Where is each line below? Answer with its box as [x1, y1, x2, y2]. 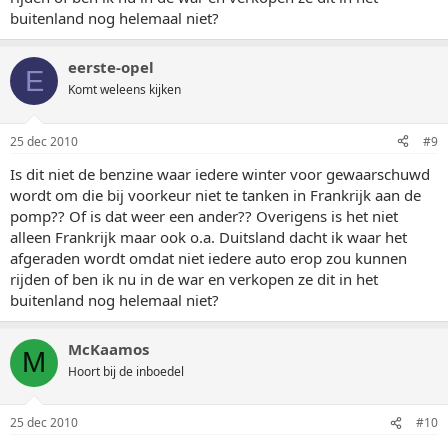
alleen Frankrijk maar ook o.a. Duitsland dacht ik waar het [10, 226, 407, 247]
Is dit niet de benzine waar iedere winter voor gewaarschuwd [10, 163, 430, 184]
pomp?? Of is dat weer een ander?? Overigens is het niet [10, 205, 398, 226]
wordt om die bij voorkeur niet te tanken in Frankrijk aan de [10, 184, 421, 205]
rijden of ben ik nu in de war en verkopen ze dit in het [10, 268, 378, 289]
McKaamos [68, 338, 149, 359]
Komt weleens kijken [68, 81, 181, 98]
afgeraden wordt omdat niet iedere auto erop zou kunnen [10, 247, 407, 268]
